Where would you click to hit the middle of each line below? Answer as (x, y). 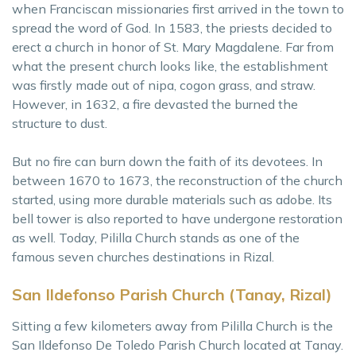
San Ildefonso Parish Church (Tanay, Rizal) (172, 294)
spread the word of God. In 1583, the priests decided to (172, 28)
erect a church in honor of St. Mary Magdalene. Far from (173, 47)
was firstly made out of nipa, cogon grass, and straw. (164, 85)
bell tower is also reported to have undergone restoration (177, 219)
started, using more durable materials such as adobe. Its (172, 199)
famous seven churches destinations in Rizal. (143, 257)
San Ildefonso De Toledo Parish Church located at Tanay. (178, 345)
